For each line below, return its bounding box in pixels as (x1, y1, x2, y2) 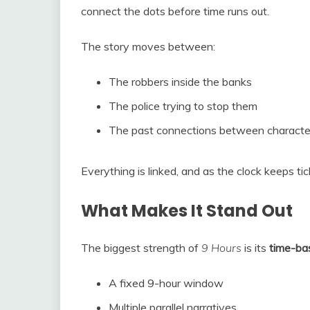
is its (241, 241, 269, 255)
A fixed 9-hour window (109, 276, 224, 291)
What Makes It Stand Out (81, 199, 293, 223)
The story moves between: (81, 39, 215, 54)
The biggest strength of (81, 241, 201, 255)
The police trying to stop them (109, 99, 257, 113)
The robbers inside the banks (109, 75, 252, 89)
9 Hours (201, 241, 241, 255)
